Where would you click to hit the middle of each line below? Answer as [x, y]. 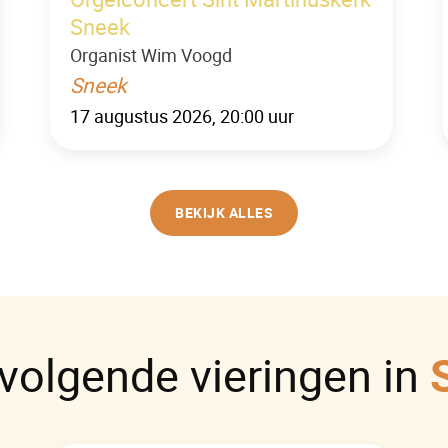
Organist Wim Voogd [150, 55]
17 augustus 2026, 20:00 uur [181, 116]
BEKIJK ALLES [224, 213]
